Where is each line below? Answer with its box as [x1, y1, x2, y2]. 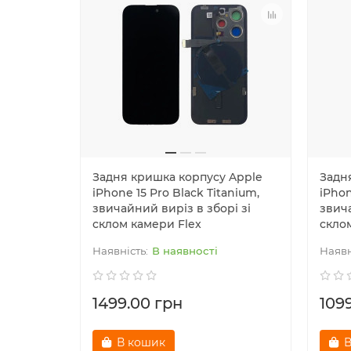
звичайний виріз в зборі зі [92, 201, 251, 216]
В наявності [152, 244, 218, 258]
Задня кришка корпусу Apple [92, 170, 262, 185]
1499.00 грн [92, 294, 183, 313]
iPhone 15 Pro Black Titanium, [92, 186, 259, 201]
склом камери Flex [92, 217, 201, 232]
